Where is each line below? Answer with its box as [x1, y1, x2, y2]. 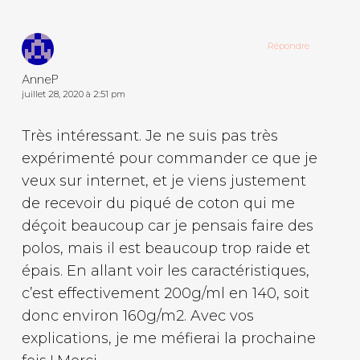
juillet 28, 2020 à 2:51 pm [21, 88, 125, 100]
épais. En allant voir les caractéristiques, [21, 261, 309, 280]
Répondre [268, 39, 310, 51]
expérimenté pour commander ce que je [21, 149, 317, 167]
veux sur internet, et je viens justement [21, 171, 306, 190]
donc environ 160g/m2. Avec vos [21, 306, 254, 325]
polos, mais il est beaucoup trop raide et [21, 239, 310, 257]
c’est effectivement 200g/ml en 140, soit [21, 284, 309, 302]
